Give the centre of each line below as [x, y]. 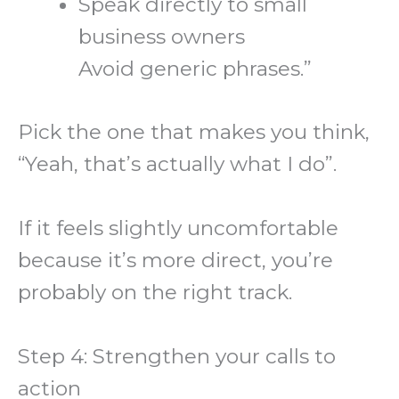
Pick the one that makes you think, [194, 131]
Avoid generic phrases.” [195, 69]
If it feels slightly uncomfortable [178, 228]
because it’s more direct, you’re [175, 260]
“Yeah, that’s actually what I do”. [177, 163]
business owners [162, 37]
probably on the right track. [155, 292]
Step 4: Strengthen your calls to [177, 357]
